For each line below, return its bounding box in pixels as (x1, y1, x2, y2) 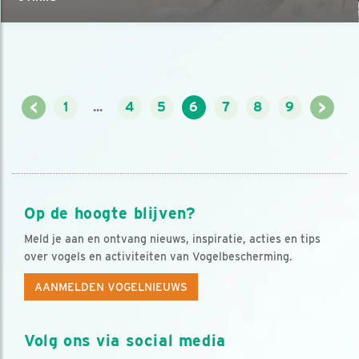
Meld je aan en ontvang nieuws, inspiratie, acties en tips (24, 232, 321, 246)
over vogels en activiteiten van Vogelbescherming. (24, 250, 292, 264)
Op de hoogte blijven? (24, 204, 196, 224)
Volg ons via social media (24, 330, 226, 350)
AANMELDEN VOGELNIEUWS (34, 280, 188, 294)
